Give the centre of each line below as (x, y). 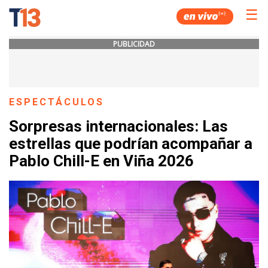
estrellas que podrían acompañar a (131, 144)
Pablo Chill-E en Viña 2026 (101, 161)
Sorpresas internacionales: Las (118, 127)
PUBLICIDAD (134, 44)
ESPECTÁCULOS (57, 102)
